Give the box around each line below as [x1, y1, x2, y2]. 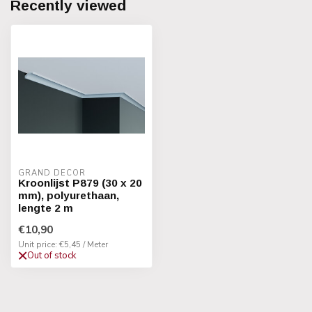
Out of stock [27, 249, 77, 262]
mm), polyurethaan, [18, 189, 119, 201]
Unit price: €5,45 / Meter [18, 239, 108, 250]
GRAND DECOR [18, 168, 86, 178]
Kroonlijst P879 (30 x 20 [18, 177, 142, 189]
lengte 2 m [18, 202, 73, 214]
